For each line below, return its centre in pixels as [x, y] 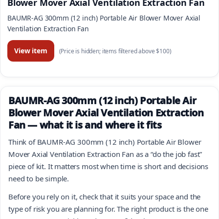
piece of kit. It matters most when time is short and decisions [109, 166]
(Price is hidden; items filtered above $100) [115, 51]
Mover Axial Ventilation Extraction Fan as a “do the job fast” [105, 154]
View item [31, 51]
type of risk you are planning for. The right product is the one [108, 208]
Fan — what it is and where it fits [85, 125]
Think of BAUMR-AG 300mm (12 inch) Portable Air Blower [105, 142]
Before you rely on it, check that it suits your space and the [105, 196]
